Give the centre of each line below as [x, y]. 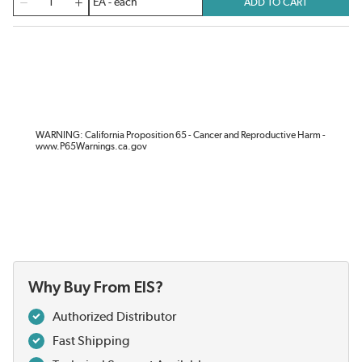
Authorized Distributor [114, 317]
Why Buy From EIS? [96, 288]
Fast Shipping [91, 341]
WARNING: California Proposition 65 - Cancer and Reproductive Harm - [181, 135]
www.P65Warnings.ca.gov [91, 147]
